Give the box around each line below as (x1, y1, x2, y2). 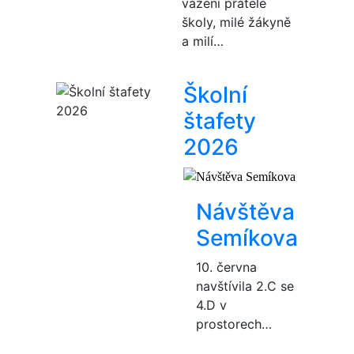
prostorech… (196, 315, 272, 332)
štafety (183, 107, 256, 134)
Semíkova (196, 224, 298, 251)
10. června (196, 258, 257, 275)
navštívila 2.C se (196, 277, 294, 294)
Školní (183, 81, 247, 108)
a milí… (182, 32, 224, 49)
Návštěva (196, 198, 295, 225)
